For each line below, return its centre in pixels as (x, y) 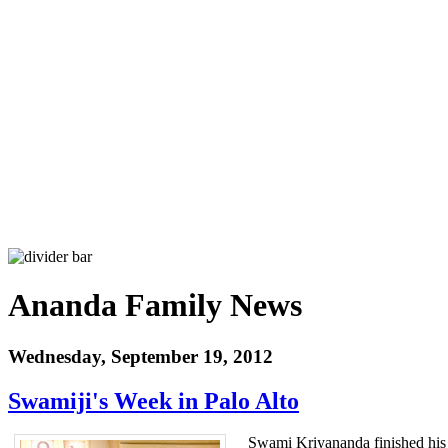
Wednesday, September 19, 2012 (140, 356)
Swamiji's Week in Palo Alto (153, 400)
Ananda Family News (155, 305)
